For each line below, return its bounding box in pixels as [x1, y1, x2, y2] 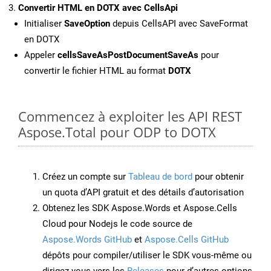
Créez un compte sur [42, 171, 128, 183]
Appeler [24, 50, 57, 61]
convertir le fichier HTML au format [24, 65, 168, 77]
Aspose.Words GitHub [42, 234, 134, 246]
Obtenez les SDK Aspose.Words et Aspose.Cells [42, 203, 237, 214]
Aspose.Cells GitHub [145, 234, 229, 246]
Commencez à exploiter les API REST [18, 107, 242, 126]
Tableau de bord [128, 171, 192, 183]
